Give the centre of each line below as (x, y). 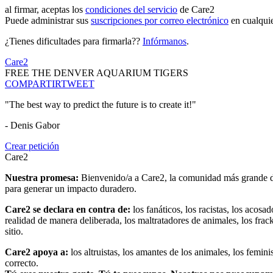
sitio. (14, 232)
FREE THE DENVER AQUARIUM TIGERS (97, 73)
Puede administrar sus (48, 21)
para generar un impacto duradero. (71, 189)
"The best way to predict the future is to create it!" (101, 105)
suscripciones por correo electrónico (160, 21)
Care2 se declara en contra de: (69, 210)
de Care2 (196, 10)
